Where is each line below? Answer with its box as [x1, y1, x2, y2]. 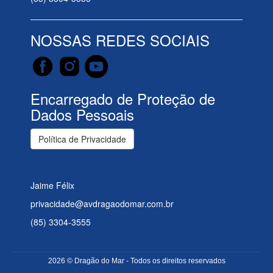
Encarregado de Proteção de [30, 87, 215, 109]
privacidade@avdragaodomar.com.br [30, 197, 174, 210]
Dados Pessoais [30, 103, 134, 125]
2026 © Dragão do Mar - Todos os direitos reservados [48, 257, 225, 266]
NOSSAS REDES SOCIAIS [30, 29, 210, 51]
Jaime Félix [30, 179, 74, 191]
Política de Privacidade [38, 132, 126, 145]
